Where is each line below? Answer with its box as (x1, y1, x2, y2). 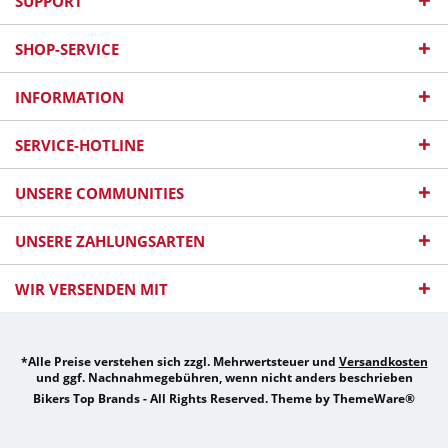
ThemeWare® (333, 390, 415, 408)
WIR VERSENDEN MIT (15, 279, 168, 299)
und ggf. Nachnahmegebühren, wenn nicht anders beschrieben (35, 369, 413, 387)
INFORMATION (15, 87, 124, 107)
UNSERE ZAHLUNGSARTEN (15, 231, 205, 251)
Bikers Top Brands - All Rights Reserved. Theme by (33, 390, 333, 408)
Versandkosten (338, 353, 428, 371)
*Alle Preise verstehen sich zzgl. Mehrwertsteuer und (20, 353, 339, 371)
